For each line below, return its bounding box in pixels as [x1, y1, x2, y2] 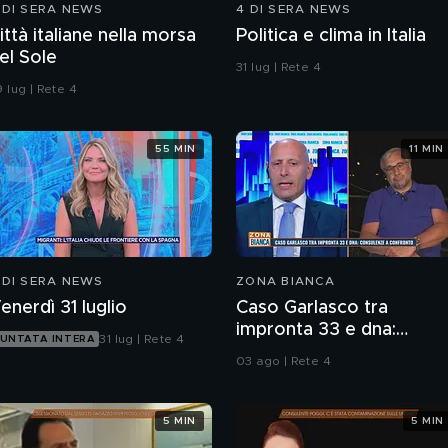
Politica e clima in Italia [236, 27, 426, 46]
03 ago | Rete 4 [236, 355, 331, 368]
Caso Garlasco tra [236, 299, 388, 318]
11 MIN [409, 143, 444, 154]
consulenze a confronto [236, 343, 440, 362]
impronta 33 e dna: [236, 321, 396, 340]
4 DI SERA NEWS [236, 3, 352, 16]
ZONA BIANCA [236, 275, 335, 288]
